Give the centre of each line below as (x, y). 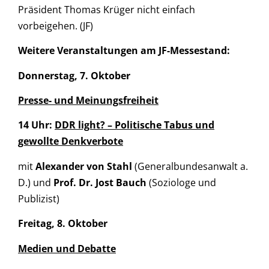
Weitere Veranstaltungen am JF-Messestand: (124, 51)
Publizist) (39, 198)
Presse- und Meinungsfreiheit (88, 101)
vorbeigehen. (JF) (56, 26)
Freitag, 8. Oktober (63, 224)
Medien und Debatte (67, 248)
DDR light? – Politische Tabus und (134, 125)
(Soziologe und (181, 182)
